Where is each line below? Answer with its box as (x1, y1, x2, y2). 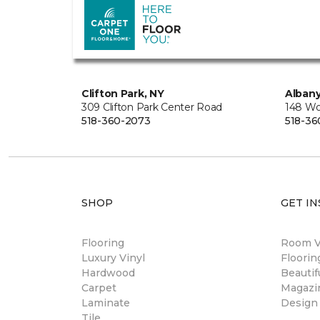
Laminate (81, 296, 130, 309)
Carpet (81, 281, 116, 294)
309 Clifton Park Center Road (81, 101, 223, 114)
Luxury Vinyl (81, 251, 145, 264)
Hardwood (81, 266, 135, 279)
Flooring (81, 236, 124, 249)
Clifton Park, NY (81, 87, 164, 100)
